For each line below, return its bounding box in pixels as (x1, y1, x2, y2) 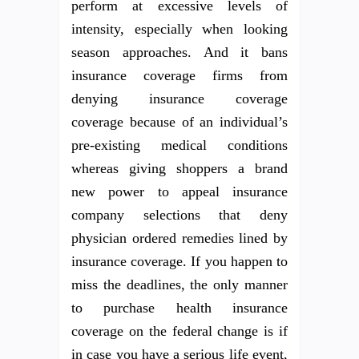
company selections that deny (71, 206, 288, 223)
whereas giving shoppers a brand (71, 159, 288, 176)
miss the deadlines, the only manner (71, 276, 288, 292)
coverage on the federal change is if (71, 322, 288, 339)
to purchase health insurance (71, 299, 288, 316)
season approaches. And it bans (71, 43, 288, 60)
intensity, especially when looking (71, 20, 288, 37)
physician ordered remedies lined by (71, 229, 288, 246)
